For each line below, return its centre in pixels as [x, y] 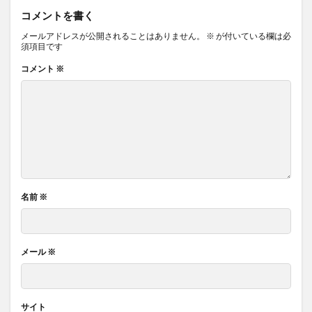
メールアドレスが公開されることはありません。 [113, 36]
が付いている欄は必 [253, 36]
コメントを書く [57, 15]
